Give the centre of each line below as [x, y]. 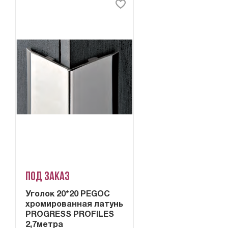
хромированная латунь [75, 205]
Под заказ [48, 177]
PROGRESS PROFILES [70, 215]
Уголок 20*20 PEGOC [68, 195]
